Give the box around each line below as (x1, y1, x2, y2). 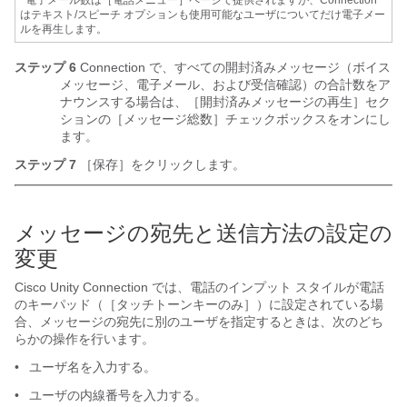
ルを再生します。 (20, 23, 107, 35)
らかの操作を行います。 (15, 332, 154, 346)
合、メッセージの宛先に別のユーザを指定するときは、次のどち (15, 314, 383, 329)
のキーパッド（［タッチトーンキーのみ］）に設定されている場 (15, 297, 383, 312)
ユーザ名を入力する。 (25, 360, 156, 374)
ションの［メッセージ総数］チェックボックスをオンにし (60, 112, 391, 126)
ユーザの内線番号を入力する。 (25, 388, 207, 402)
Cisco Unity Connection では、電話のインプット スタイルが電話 (15, 280, 384, 294)
